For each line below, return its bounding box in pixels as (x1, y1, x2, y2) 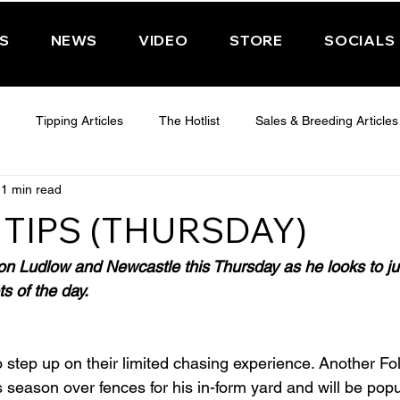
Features (5, 256, 56, 271)
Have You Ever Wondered (92, 256, 236, 271)
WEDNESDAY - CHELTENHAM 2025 (146, 185, 351, 200)
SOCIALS (324, 31, 396, 49)
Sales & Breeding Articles (255, 113, 398, 129)
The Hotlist (159, 113, 220, 129)
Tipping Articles (36, 113, 123, 129)
